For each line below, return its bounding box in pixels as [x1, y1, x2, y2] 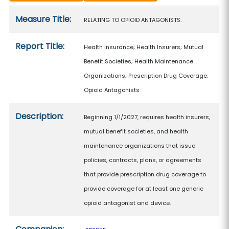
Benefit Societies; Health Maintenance [84, 57, 194, 65]
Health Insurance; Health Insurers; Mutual [84, 43, 204, 51]
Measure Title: [15, 13, 72, 25]
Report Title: [15, 40, 65, 52]
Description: [15, 110, 64, 122]
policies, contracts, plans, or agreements [84, 156, 202, 164]
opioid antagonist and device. [84, 199, 171, 207]
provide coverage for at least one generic [84, 185, 204, 193]
